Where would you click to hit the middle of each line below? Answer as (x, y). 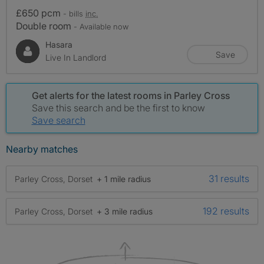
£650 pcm (39, 13)
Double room (45, 26)
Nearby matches (42, 149)
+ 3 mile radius (125, 211)
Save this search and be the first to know (118, 108)
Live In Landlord (76, 58)
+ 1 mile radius (124, 179)
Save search (58, 121)
